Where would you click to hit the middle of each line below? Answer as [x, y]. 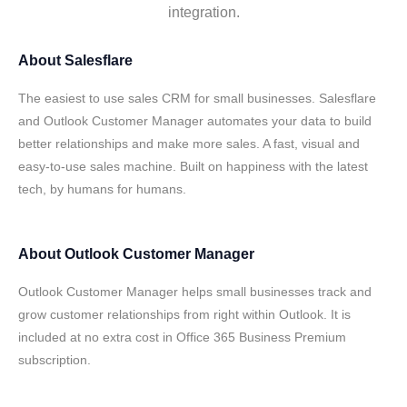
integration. [203, 12]
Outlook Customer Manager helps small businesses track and [195, 292]
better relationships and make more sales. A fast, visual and [189, 144]
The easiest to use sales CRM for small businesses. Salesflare [197, 98]
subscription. [55, 360]
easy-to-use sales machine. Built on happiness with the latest [193, 166]
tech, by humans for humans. [102, 189]
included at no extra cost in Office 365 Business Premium [182, 337]
